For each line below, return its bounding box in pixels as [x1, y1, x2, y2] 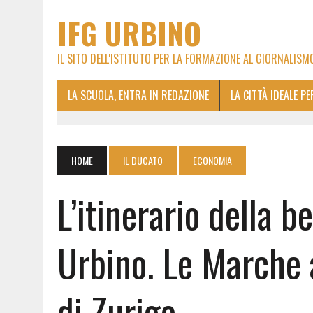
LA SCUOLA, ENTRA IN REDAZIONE [68, 87, 209, 103]
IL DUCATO [123, 153, 163, 168]
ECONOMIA [193, 153, 232, 168]
